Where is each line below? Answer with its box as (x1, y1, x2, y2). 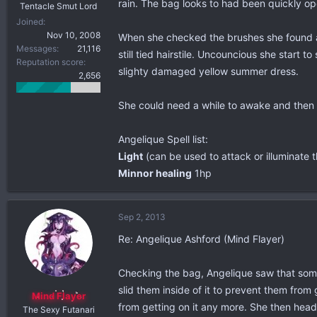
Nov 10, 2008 (47, 29, 100, 40)
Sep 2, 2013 (118, 212, 166, 222)
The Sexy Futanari (22, 304, 95, 315)
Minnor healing (118, 167, 192, 179)
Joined (16, 16, 43, 27)
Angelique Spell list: (118, 133, 208, 145)
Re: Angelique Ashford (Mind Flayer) (118, 233, 284, 245)
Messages (16, 42, 57, 54)
